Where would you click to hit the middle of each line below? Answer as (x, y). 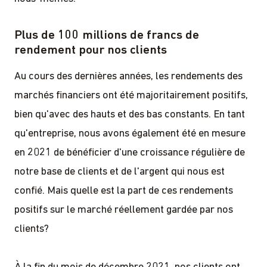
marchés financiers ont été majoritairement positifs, (131, 95)
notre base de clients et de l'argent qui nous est (119, 172)
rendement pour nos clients (91, 50)
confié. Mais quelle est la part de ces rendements (124, 191)
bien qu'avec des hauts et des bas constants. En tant (130, 114)
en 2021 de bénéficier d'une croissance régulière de (130, 153)
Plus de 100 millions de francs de (107, 35)
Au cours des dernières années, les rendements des (128, 76)
